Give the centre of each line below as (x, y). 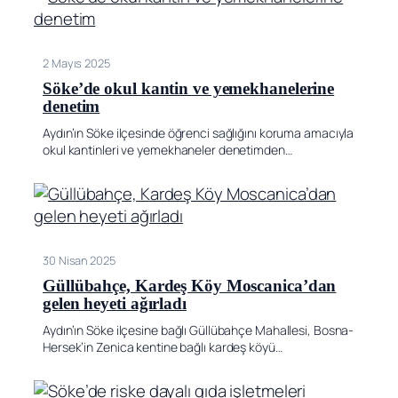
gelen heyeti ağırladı (115, 303)
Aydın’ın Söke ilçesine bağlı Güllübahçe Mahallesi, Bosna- (199, 330)
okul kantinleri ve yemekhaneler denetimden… (167, 149)
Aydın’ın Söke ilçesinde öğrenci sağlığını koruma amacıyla (199, 132)
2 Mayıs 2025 (76, 63)
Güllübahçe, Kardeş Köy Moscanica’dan (190, 286)
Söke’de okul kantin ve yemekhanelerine (189, 88)
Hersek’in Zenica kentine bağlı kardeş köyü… (163, 346)
